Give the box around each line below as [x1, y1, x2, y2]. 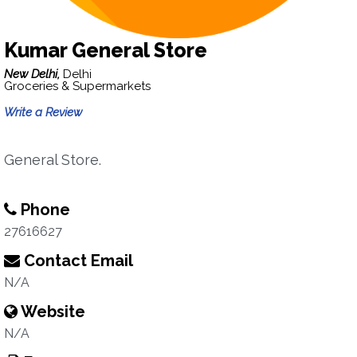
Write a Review [4, 105, 82, 120]
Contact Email [20, 251, 133, 270]
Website [18, 302, 85, 321]
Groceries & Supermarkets [4, 79, 151, 93]
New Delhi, [4, 67, 63, 81]
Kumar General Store [4, 38, 207, 62]
